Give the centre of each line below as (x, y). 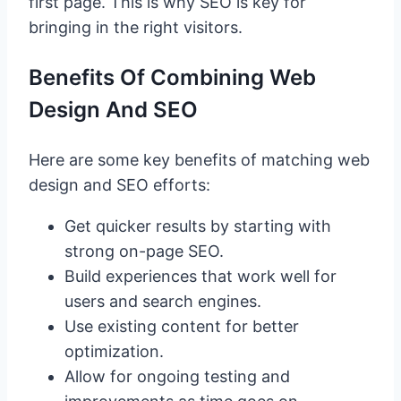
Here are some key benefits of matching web (199, 159)
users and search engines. (163, 301)
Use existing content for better (182, 326)
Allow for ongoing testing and (177, 376)
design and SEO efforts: (119, 184)
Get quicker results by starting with (198, 226)
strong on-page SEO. (144, 251)
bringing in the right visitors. (136, 27)
